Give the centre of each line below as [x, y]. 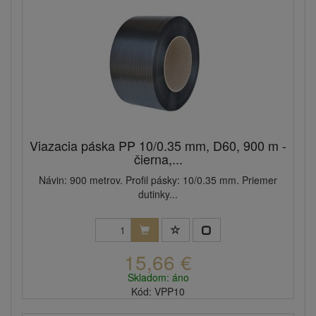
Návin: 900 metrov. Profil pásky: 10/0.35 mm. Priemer [158, 180]
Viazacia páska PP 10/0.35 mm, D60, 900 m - [158, 146]
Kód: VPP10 [158, 292]
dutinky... [158, 194]
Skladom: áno [158, 278]
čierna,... [158, 159]
